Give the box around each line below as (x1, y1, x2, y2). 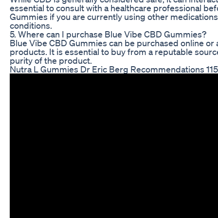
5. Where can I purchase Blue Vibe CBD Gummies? (10, 28, 206, 39)
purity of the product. (10, 54, 92, 66)
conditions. (10, 19, 52, 31)
